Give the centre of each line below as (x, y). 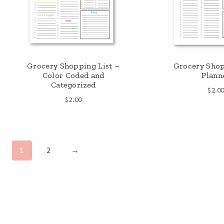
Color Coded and (73, 75)
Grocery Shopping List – (73, 65)
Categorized (73, 84)
